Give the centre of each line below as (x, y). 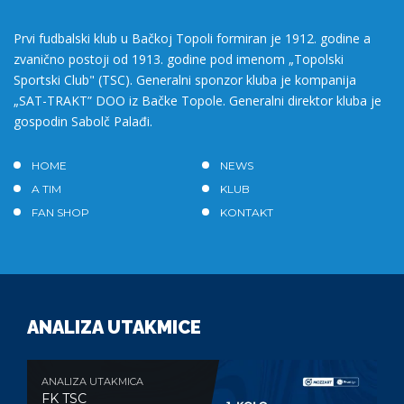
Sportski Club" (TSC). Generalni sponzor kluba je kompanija (185, 79)
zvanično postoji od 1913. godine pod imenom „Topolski (179, 59)
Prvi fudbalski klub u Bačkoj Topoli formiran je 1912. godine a (192, 38)
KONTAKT (247, 212)
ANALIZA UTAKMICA (92, 381)
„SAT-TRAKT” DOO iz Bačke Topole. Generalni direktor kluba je (197, 100)
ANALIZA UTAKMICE (114, 327)
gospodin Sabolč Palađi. (83, 121)
